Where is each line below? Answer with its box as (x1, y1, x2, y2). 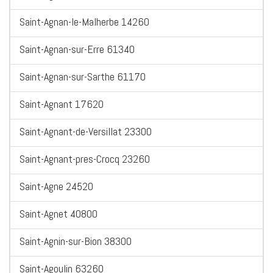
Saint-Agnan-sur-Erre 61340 (19, 42, 135, 57)
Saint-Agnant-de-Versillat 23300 (19, 124, 152, 139)
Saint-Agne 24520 (19, 179, 93, 194)
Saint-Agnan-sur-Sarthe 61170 (19, 69, 146, 84)
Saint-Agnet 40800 (19, 207, 97, 221)
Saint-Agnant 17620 (19, 97, 104, 112)
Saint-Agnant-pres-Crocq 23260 (19, 152, 150, 166)
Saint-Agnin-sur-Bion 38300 (19, 234, 132, 249)
